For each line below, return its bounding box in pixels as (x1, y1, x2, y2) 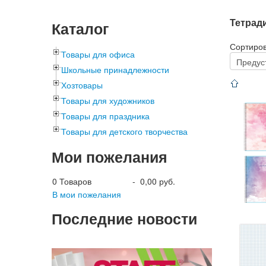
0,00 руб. (140, 175, 175, 187)
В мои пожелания (52, 188, 121, 200)
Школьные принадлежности (61, 64, 169, 75)
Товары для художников (61, 94, 154, 106)
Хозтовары (61, 79, 103, 91)
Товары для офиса (61, 48, 135, 60)
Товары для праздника (61, 110, 150, 122)
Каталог (52, 18, 109, 39)
